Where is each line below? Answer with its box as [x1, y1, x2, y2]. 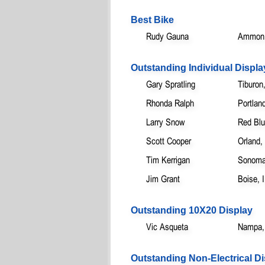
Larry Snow [146, 116, 185, 127]
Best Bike [131, 14, 174, 25]
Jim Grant [146, 173, 180, 184]
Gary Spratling [146, 78, 195, 89]
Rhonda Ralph [146, 97, 194, 108]
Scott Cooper [146, 135, 191, 146]
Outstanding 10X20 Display [131, 205, 253, 215]
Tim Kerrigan [146, 154, 190, 165]
